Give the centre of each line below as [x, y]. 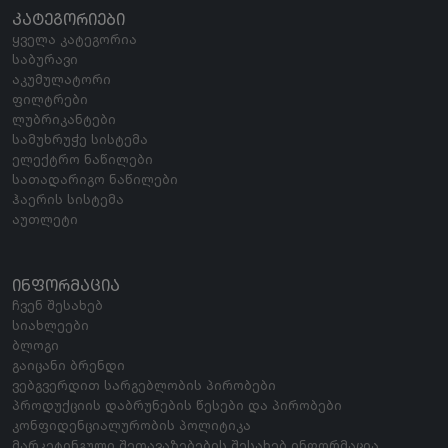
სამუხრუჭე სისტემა [80, 138]
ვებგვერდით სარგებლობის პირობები [144, 384]
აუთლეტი [45, 218]
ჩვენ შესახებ [57, 304]
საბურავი [45, 58]
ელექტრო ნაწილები [82, 158]
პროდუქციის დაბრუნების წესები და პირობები [177, 404]
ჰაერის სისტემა [68, 198]
